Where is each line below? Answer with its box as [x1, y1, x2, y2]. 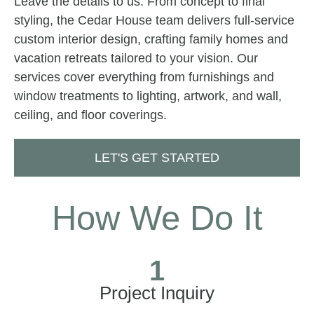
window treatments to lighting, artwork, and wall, [14, 88, 282, 103]
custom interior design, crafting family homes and [14, 32, 288, 46]
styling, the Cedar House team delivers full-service [14, 13, 294, 27]
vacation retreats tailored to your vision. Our [14, 50, 258, 65]
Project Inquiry [100, 282, 214, 304]
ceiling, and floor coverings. [14, 107, 167, 122]
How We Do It [51, 199, 263, 238]
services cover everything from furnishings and [14, 69, 274, 84]
